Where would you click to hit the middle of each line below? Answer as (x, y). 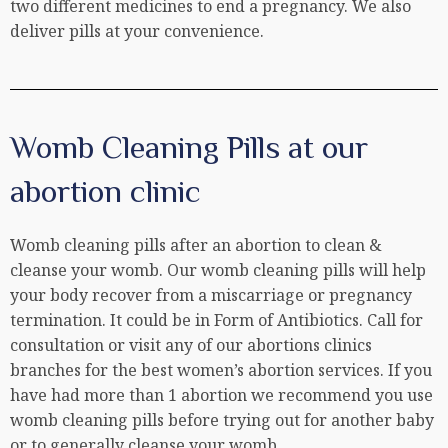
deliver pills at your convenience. (139, 31)
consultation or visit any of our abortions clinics (191, 345)
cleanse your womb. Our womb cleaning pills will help (218, 270)
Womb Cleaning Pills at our (189, 147)
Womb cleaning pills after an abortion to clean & (196, 245)
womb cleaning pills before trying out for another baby (222, 420)
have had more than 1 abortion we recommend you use (221, 395)
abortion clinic (105, 191)
